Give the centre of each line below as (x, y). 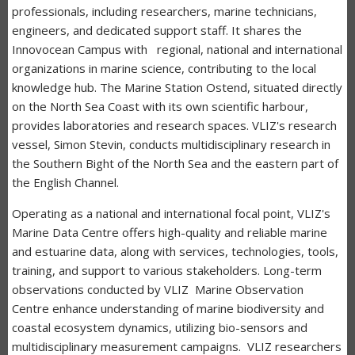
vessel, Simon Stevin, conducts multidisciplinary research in (171, 144)
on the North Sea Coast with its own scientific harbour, (160, 106)
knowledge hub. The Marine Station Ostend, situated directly (177, 87)
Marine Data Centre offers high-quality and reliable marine (170, 232)
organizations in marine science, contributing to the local (164, 68)
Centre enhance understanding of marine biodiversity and (168, 308)
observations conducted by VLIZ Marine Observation (158, 289)
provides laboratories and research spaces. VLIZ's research (174, 125)
